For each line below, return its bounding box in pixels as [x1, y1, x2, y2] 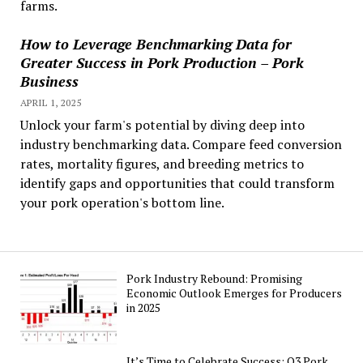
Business [19, 71, 79, 92]
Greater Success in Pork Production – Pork [19, 53, 304, 73]
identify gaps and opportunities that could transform [19, 174, 335, 193]
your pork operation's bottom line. [19, 194, 224, 212]
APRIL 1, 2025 [19, 96, 82, 109]
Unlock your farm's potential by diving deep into [19, 116, 305, 135]
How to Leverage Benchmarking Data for [19, 34, 292, 54]
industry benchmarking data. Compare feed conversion [19, 135, 342, 154]
